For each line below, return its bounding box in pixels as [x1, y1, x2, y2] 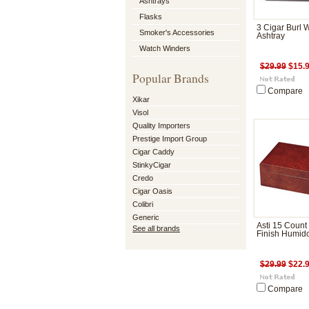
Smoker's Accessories [139, 28, 215, 37]
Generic [132, 213, 159, 221]
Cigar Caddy [132, 148, 175, 156]
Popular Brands [132, 70, 209, 86]
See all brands [132, 224, 180, 232]
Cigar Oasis [132, 187, 172, 195]
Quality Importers [132, 121, 190, 130]
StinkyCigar [132, 161, 171, 169]
